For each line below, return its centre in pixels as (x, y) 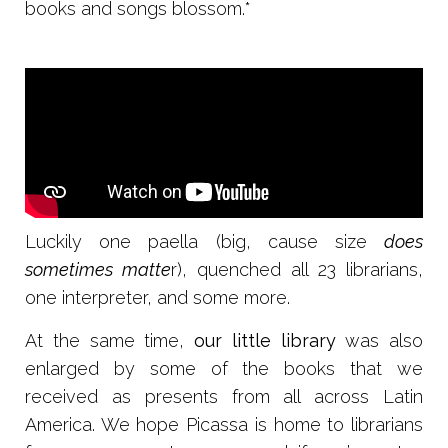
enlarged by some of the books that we (224, 368)
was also (379, 340)
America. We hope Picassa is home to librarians (224, 424)
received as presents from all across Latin (224, 396)
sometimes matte (98, 269)
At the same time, (109, 340)
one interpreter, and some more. (157, 297)
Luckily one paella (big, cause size (204, 241)
